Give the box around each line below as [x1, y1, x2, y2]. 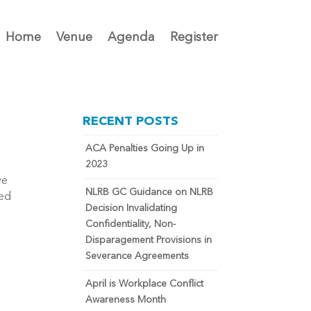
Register [169, 31, 218, 44]
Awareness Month [85, 295, 167, 305]
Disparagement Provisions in [85, 235, 212, 245]
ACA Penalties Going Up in [85, 144, 205, 153]
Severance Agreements [85, 251, 190, 261]
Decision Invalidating [85, 203, 178, 213]
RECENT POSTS [83, 115, 179, 128]
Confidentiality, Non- [85, 219, 176, 229]
